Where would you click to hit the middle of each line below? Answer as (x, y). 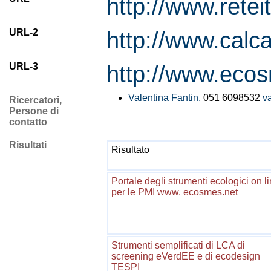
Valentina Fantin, (166, 98)
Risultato (130, 150)
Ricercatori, (35, 100)
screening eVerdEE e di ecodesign (186, 256)
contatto (28, 122)
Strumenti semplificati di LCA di (178, 245)
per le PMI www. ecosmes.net (175, 192)
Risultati (28, 145)
